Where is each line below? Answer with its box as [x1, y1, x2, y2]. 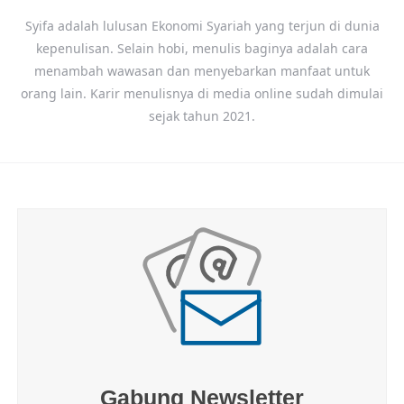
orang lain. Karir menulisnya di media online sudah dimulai [21, 84, 383, 102]
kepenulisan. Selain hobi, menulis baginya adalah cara [36, 39, 368, 57]
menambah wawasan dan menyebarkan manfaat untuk [34, 61, 370, 79]
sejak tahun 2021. [149, 106, 255, 124]
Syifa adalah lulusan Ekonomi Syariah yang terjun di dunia [24, 16, 380, 34]
